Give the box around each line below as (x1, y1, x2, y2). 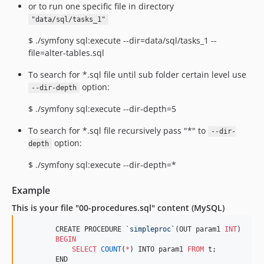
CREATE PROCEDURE (22, 225, 126, 233)
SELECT (72, 245, 97, 253)
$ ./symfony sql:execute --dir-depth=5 (28, 103, 176, 114)
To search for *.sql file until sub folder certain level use (28, 69, 246, 80)
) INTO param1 (130, 245, 187, 253)
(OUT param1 (175, 225, 225, 233)
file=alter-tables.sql (28, 47, 104, 58)
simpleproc (130, 225, 171, 233)
